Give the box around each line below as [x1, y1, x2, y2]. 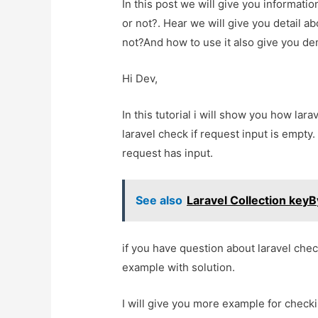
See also [136, 193, 183, 208]
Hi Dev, [122, 72, 158, 86]
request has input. [122, 146, 214, 160]
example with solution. [122, 261, 236, 275]
